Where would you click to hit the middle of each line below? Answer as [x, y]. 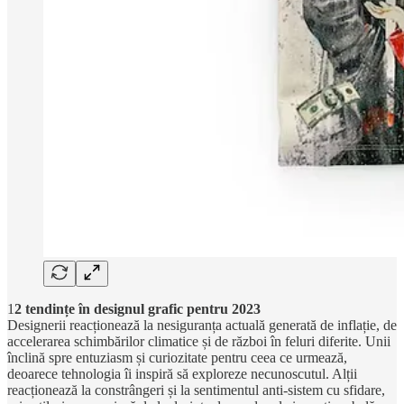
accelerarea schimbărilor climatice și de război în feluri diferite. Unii [199, 341]
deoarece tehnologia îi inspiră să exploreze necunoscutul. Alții [182, 373]
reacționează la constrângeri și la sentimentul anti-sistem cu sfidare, [196, 390]
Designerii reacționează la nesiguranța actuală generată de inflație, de [202, 325]
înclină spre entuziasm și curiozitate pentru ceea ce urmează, [177, 357]
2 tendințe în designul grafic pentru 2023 [138, 308]
